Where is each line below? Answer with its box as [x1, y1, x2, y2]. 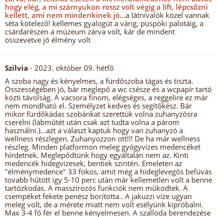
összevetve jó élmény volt [5, 35, 91, 45]
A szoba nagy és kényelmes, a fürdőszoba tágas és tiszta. [5, 76, 193, 86]
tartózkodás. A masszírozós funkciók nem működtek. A [5, 183, 188, 193]
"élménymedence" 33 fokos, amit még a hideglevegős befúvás [5, 167, 212, 176]
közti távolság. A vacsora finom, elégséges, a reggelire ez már [5, 93, 208, 102]
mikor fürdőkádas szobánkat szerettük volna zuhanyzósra [5, 109, 197, 119]
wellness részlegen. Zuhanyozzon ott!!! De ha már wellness [5, 134, 200, 143]
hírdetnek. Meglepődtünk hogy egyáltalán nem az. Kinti [5, 150, 188, 160]
